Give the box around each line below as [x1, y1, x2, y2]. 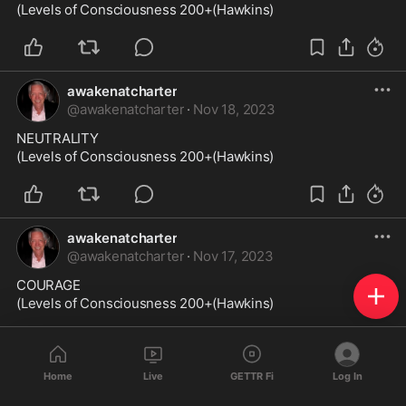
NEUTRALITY [16, 130, 99, 147]
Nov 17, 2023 [193, 247, 274, 265]
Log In [332, 369, 362, 382]
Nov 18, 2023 [193, 101, 275, 118]
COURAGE [16, 276, 81, 294]
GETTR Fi [229, 369, 274, 382]
